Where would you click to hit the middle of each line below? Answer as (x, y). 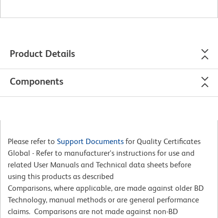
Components (36, 81)
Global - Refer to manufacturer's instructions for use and (101, 153)
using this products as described (61, 176)
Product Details (42, 53)
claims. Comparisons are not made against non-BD (93, 211)
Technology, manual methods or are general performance (103, 200)
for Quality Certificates (162, 141)
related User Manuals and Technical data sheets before (100, 164)
